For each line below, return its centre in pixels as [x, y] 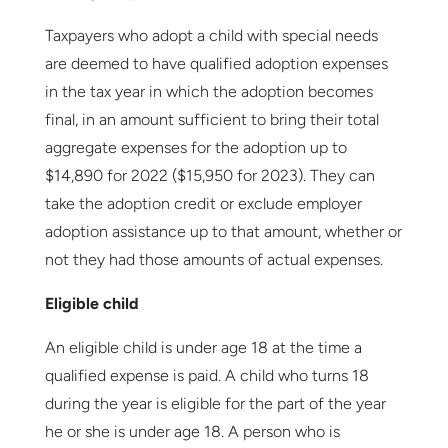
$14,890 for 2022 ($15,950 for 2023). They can [209, 176]
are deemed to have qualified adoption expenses [216, 64]
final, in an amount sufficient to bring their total [211, 120]
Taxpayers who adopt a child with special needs [211, 36]
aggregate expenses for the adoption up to [195, 148]
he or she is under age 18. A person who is [192, 432]
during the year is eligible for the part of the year [215, 404]
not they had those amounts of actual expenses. [213, 260]
